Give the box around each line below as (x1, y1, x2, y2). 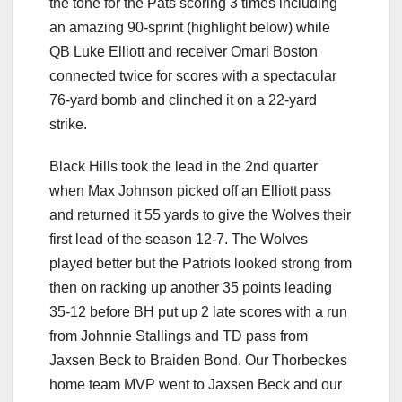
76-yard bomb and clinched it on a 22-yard (49, 92, 317, 109)
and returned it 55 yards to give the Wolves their (49, 207, 351, 223)
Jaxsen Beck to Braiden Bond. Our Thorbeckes (49, 353, 347, 369)
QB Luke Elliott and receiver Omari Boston (49, 44, 318, 60)
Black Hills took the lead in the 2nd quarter (49, 159, 318, 175)
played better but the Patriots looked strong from (49, 256, 352, 272)
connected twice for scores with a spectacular (49, 68, 336, 84)
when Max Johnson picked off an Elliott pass (49, 183, 331, 199)
